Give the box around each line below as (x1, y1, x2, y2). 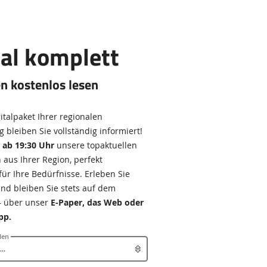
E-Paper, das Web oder (50, 197, 144, 208)
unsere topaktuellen (54, 139, 137, 151)
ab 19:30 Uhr (2, 139, 54, 151)
